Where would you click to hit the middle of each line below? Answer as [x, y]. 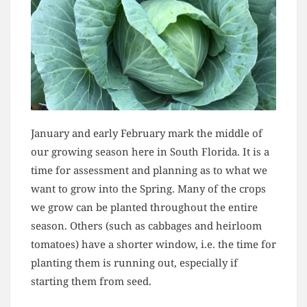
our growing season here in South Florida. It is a [150, 151]
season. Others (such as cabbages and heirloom [146, 225]
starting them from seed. [91, 281]
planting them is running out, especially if [134, 262]
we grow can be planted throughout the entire [144, 207]
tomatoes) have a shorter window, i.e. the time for [153, 244]
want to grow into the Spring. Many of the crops [148, 188]
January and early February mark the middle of [147, 133]
